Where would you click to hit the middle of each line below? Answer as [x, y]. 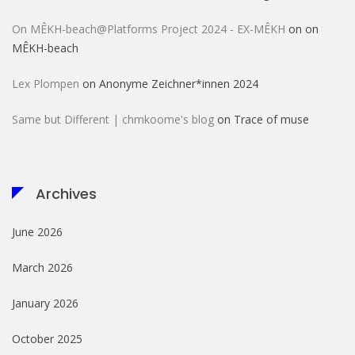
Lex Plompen [46, 84]
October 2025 [47, 339]
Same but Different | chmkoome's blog [113, 120]
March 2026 [42, 268]
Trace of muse [271, 120]
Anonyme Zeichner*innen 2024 [179, 84]
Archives [66, 194]
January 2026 [45, 303]
